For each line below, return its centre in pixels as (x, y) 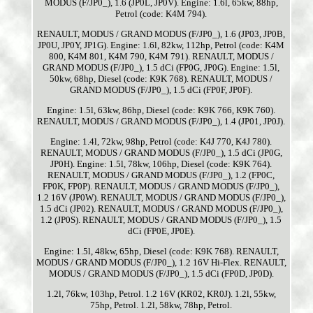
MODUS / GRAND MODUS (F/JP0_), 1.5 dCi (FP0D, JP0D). (161, 274)
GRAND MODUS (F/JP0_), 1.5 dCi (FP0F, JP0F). (161, 90)
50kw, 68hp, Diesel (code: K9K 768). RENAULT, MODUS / (161, 79)
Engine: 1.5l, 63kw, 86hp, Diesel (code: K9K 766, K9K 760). (161, 110)
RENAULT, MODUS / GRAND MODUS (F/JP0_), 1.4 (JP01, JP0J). (161, 122)
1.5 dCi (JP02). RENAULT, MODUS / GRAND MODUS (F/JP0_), (161, 209)
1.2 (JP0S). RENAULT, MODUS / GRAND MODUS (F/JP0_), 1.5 (161, 220)
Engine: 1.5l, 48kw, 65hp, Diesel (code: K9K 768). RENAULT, (161, 252)
